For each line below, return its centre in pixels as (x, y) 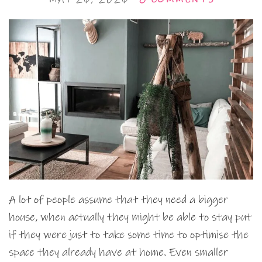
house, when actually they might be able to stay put (130, 217)
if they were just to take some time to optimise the (129, 235)
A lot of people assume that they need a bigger (118, 199)
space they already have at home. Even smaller (118, 252)
